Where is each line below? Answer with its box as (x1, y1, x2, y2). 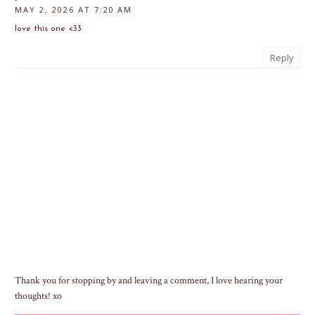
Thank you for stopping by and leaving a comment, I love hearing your (15, 274, 283, 288)
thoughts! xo (15, 290, 62, 303)
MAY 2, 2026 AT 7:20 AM (15, 4, 132, 15)
